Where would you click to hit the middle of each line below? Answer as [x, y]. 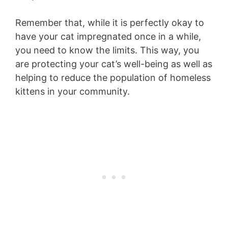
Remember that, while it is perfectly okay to [110, 23]
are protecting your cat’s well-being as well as [114, 64]
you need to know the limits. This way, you [107, 50]
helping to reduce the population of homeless [113, 78]
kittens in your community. [73, 92]
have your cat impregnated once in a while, [108, 37]
